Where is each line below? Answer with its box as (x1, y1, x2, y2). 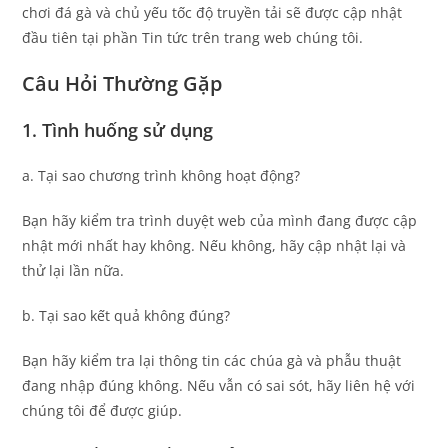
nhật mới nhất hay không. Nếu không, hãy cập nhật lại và (22, 235, 407, 255)
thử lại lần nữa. (22, 260, 125, 280)
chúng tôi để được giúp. (22, 400, 183, 420)
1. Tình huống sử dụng (22, 117, 214, 142)
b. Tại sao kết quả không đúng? (22, 305, 231, 325)
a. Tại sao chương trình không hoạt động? (22, 165, 301, 185)
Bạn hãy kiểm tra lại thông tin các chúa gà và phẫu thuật (22, 350, 402, 370)
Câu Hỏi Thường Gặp (22, 69, 223, 97)
